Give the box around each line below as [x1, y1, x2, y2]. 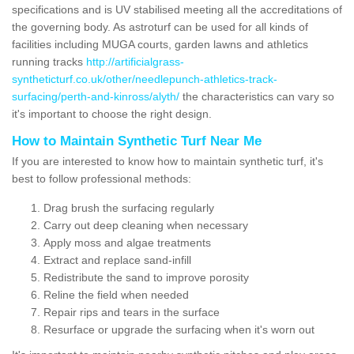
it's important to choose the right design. [12, 107, 212, 120]
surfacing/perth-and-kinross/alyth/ [12, 89, 179, 103]
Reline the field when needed [43, 288, 189, 301]
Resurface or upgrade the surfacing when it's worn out [43, 322, 314, 336]
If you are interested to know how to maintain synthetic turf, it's [12, 154, 323, 168]
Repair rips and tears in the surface [43, 305, 220, 318]
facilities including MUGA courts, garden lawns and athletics [12, 37, 308, 51]
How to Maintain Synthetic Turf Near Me [12, 133, 262, 149]
